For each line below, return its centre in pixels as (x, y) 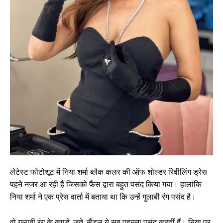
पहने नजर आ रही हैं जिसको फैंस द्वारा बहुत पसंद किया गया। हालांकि (106, 184)
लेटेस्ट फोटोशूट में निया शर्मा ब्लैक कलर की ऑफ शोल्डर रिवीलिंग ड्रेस (109, 172)
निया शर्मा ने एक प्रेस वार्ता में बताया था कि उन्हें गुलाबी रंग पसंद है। (103, 197)
